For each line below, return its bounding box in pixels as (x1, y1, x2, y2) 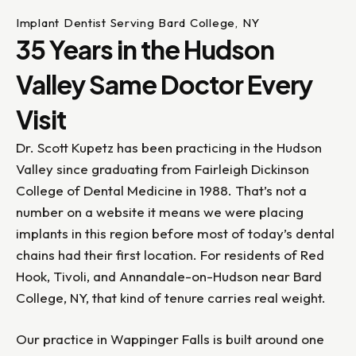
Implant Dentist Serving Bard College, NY (16, 15, 260, 31)
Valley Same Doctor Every (16, 68, 312, 101)
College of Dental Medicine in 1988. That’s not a (16, 182, 307, 199)
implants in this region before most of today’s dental (16, 225, 335, 242)
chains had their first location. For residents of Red (16, 246, 324, 264)
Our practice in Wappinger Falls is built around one (16, 331, 324, 348)
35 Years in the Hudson (16, 33, 274, 66)
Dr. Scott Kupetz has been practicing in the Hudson (16, 139, 322, 157)
